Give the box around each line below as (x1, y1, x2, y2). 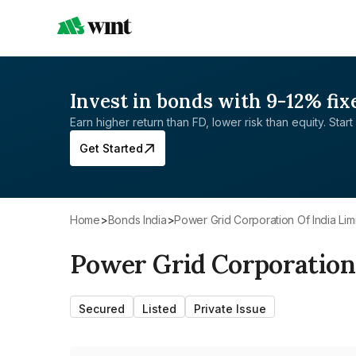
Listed (142, 302, 176, 315)
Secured (79, 302, 125, 315)
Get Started (79, 141, 143, 155)
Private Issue (194, 302, 266, 315)
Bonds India (114, 213, 167, 226)
